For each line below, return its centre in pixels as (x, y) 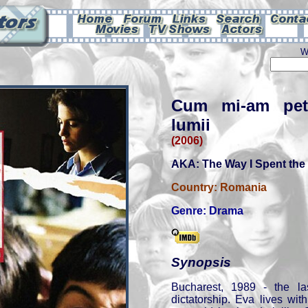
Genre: (190, 211)
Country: (196, 187)
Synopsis (201, 262)
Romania (243, 187)
